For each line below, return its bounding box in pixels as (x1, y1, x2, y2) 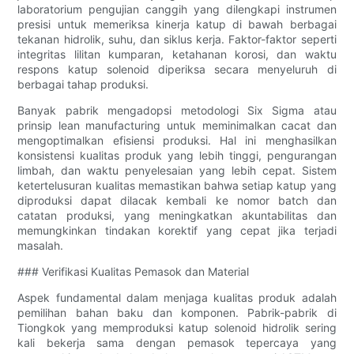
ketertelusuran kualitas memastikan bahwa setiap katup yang (17, 178, 337, 192)
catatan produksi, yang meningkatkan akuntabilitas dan (17, 208, 337, 222)
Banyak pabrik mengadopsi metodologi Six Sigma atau (17, 103, 337, 117)
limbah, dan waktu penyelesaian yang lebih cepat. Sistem (17, 163, 337, 177)
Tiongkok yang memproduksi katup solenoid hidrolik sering (17, 320, 337, 334)
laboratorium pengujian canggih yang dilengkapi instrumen (17, 2, 337, 16)
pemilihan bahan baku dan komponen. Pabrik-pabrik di (17, 305, 337, 319)
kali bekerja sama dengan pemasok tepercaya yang (17, 335, 337, 349)
